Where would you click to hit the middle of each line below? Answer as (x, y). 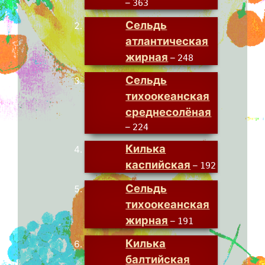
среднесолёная (169, 112)
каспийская (158, 165)
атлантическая (167, 41)
